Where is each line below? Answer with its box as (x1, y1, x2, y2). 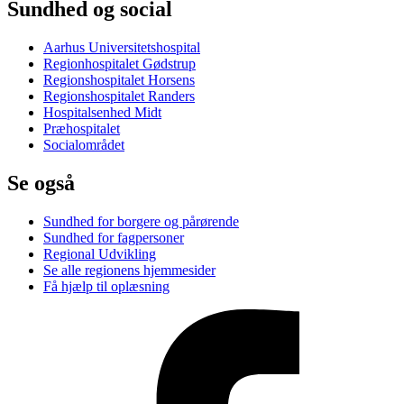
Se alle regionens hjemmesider (43, 262, 216, 278)
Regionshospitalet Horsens (43, 71, 195, 87)
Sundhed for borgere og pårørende (43, 213, 239, 229)
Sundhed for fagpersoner (43, 229, 184, 245)
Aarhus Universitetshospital (43, 39, 200, 55)
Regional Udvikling (43, 245, 156, 262)
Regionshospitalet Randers (43, 87, 195, 104)
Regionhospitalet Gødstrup (43, 55, 196, 71)
